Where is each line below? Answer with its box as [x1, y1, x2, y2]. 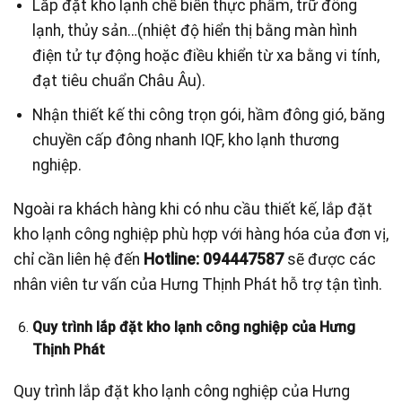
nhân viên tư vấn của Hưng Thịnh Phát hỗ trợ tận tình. [13, 275, 382, 293]
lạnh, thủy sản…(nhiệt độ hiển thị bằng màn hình [31, 22, 357, 40]
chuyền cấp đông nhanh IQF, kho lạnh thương [31, 130, 339, 149]
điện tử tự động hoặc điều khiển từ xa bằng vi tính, [31, 47, 380, 66]
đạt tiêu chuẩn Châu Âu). [31, 72, 205, 91]
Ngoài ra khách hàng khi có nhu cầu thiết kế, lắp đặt [13, 199, 372, 218]
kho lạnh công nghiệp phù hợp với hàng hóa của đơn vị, [13, 224, 389, 243]
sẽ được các [284, 249, 376, 268]
